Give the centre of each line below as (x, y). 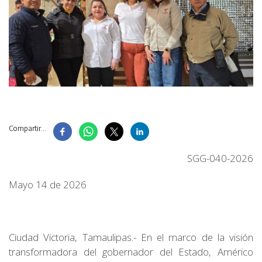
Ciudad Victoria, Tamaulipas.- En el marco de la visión (131, 237)
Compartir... (27, 128)
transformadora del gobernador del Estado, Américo (131, 251)
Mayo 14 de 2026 (48, 184)
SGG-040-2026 (220, 158)
